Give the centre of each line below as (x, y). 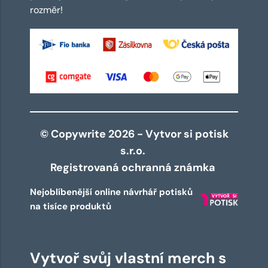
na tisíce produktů (71, 207)
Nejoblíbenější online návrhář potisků (111, 192)
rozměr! (46, 10)
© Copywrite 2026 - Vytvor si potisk (134, 134)
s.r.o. (134, 151)
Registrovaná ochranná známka (134, 168)
